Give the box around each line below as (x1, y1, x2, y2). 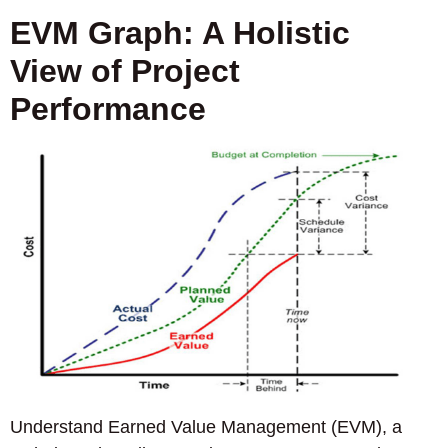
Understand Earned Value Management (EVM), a (10, 416, 402, 437)
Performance (10, 91, 206, 128)
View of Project (10, 53, 240, 90)
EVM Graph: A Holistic (10, 15, 350, 52)
